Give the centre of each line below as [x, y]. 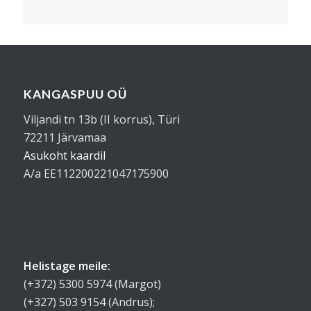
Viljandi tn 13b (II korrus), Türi [101, 119]
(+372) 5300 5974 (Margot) [92, 284]
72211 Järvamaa [65, 137]
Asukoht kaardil [64, 155]
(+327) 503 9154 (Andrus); [89, 302]
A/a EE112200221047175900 [96, 173]
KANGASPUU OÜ [75, 94]
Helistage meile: [67, 266]
